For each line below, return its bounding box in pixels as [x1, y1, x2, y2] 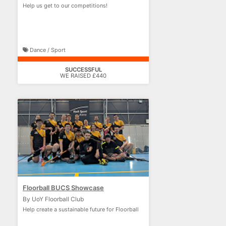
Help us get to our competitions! [23, 2, 107, 9]
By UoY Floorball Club [23, 195, 84, 203]
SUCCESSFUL [65, 66, 102, 73]
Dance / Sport [28, 46, 66, 53]
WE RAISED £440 [60, 72, 106, 79]
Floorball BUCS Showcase [23, 184, 104, 192]
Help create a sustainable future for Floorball [23, 206, 139, 213]
